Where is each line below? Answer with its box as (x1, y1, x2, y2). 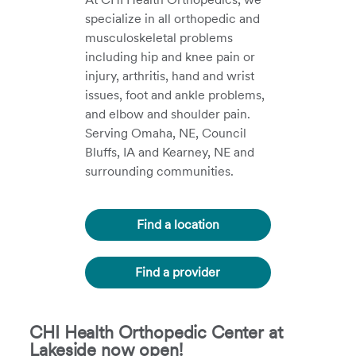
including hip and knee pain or (85, 49, 256, 64)
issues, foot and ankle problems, (85, 87, 265, 103)
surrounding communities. (85, 164, 234, 179)
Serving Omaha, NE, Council (85, 126, 247, 141)
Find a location (136, 217, 219, 232)
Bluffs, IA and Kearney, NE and (85, 145, 255, 160)
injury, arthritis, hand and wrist (85, 68, 255, 83)
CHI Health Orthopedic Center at (29, 322, 283, 342)
